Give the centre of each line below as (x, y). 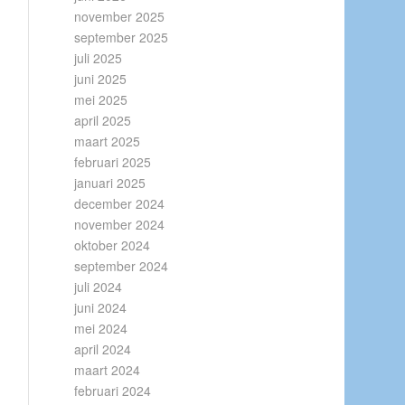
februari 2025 (113, 162)
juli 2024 (99, 287)
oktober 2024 (113, 245)
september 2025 (122, 37)
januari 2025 (110, 183)
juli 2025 (99, 58)
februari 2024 (113, 391)
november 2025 (120, 16)
